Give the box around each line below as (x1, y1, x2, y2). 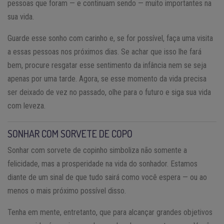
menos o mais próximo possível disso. (7, 185, 126, 195)
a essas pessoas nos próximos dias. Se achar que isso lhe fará (7, 46, 201, 56)
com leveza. (7, 100, 45, 110)
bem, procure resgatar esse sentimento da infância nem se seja (7, 60, 206, 70)
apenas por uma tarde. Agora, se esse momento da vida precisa (7, 73, 206, 83)
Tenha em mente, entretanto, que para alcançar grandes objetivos (7, 207, 212, 217)
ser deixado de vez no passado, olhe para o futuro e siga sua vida (7, 87, 211, 97)
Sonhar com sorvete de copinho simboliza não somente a (7, 145, 187, 155)
